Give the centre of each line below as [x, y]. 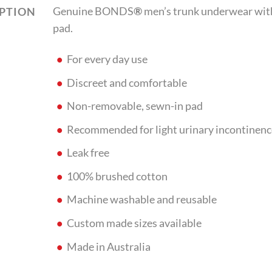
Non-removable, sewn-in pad [135, 106]
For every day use [107, 59]
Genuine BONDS [93, 12]
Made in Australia [109, 246]
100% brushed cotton [117, 176]
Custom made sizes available [134, 223]
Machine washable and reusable [142, 200]
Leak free [88, 153]
